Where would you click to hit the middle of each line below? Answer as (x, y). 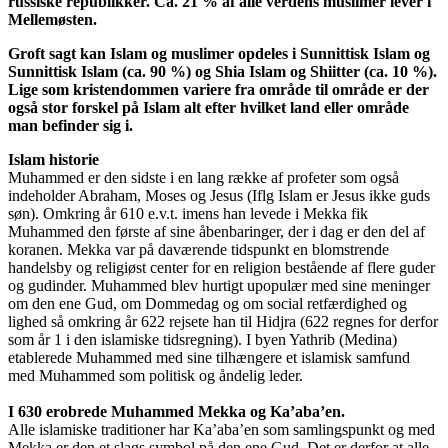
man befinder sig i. (70, 125)
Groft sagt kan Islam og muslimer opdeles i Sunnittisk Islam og (219, 53)
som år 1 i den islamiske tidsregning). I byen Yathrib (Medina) (202, 339)
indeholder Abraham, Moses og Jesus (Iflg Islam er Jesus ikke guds (219, 195)
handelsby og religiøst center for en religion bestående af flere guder (221, 267)
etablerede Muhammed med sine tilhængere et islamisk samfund (209, 357)
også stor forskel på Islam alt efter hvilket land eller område (208, 107)
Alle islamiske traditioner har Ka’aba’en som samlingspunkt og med (221, 429)
